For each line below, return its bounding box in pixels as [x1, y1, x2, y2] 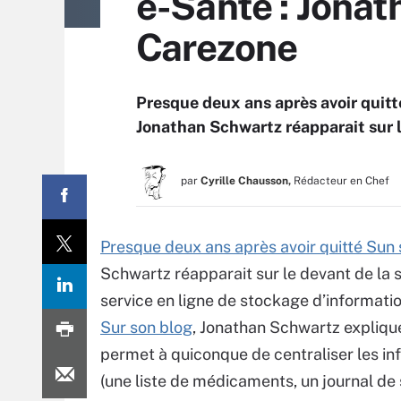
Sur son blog [100, 318, 192, 337]
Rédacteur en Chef [294, 175, 389, 187]
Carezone [136, 25, 298, 69]
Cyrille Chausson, [200, 175, 291, 187]
